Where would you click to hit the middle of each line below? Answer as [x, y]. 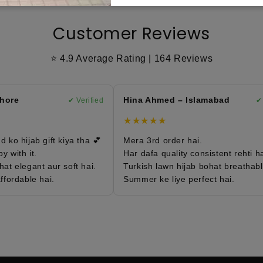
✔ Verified [75, 100]
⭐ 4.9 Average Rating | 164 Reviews [131, 58]
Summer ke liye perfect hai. [168, 179]
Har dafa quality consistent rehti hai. [186, 153]
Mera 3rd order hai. [152, 140]
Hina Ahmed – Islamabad [166, 100]
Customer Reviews [131, 33]
